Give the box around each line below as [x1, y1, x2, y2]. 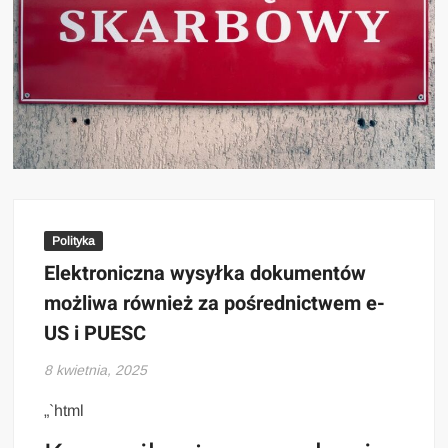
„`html [44, 401, 85, 419]
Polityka [52, 233, 96, 248]
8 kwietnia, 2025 [44, 361, 148, 378]
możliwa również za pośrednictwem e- [44, 288, 386, 318]
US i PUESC [44, 318, 147, 348]
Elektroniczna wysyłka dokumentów [44, 258, 367, 288]
